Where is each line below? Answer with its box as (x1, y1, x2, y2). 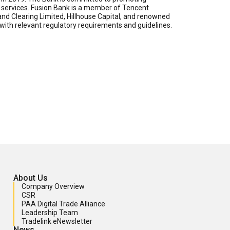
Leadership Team (22, 208, 78, 217)
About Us (13, 173, 48, 183)
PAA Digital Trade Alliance (22, 200, 105, 208)
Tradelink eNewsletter (22, 217, 92, 226)
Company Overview (22, 182, 85, 191)
